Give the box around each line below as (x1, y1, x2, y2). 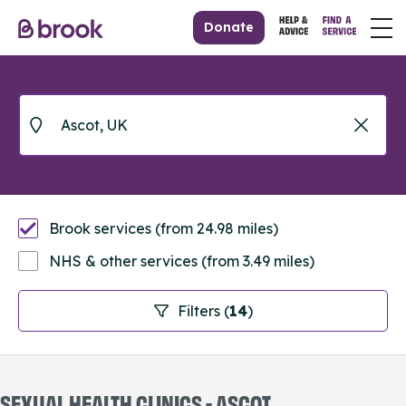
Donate (204, 19, 255, 35)
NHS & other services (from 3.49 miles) (49, 252, 314, 270)
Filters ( (177, 302, 229, 320)
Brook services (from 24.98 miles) (49, 219, 278, 237)
